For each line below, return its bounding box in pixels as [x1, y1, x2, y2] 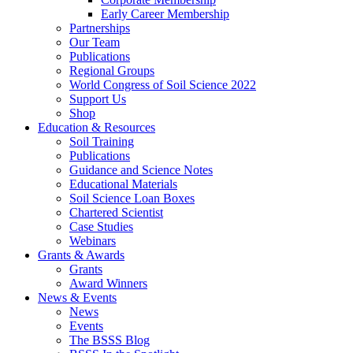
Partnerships [69, 21, 130, 35]
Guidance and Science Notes [69, 163, 213, 176]
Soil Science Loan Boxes [69, 191, 195, 205]
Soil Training [69, 135, 134, 148]
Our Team [69, 35, 120, 49]
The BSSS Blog [69, 333, 150, 347]
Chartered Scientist [69, 206, 163, 219]
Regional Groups [69, 64, 154, 77]
